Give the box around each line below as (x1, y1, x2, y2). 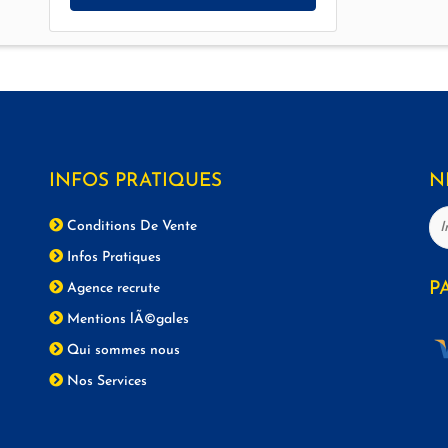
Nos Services (63, 374, 147, 390)
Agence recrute (63, 281, 160, 297)
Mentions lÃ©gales (63, 312, 189, 328)
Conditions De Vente (63, 219, 197, 235)
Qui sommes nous (63, 343, 180, 359)
